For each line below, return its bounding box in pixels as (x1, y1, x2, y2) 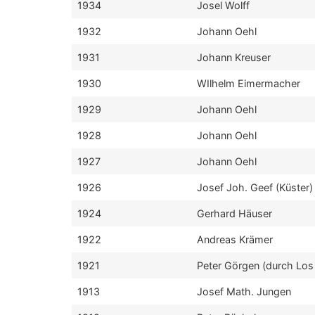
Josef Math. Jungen (197, 285, 291, 297)
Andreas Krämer (197, 233, 273, 245)
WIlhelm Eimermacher (197, 77, 300, 89)
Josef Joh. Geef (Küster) (197, 181, 313, 193)
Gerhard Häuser (197, 207, 272, 219)
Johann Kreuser (197, 51, 271, 63)
